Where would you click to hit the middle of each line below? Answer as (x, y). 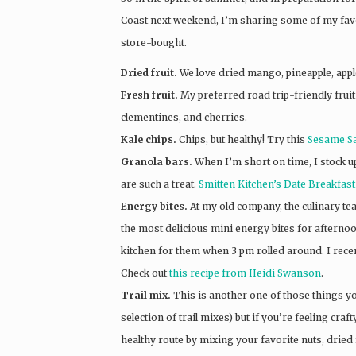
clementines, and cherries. (184, 117)
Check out (145, 273)
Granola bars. (158, 161)
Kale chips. (149, 139)
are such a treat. (160, 184)
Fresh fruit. (149, 95)
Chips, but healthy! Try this (242, 139)
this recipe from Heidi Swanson (245, 273)
